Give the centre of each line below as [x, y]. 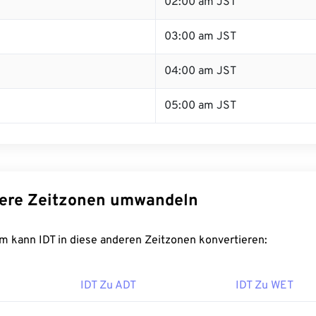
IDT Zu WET [265, 286]
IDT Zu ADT [108, 286]
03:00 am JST [200, 37]
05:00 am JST [200, 106]
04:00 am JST [200, 71]
